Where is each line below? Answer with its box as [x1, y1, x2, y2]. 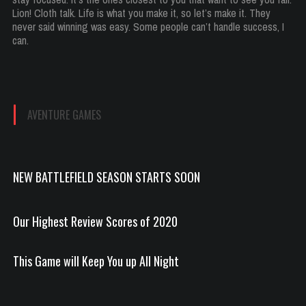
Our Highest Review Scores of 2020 [13, 212, 178, 230]
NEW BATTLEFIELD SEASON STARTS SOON [13, 167, 200, 186]
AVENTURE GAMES [27, 106, 101, 123]
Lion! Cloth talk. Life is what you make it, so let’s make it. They [12, 5, 270, 20]
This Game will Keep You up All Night [13, 251, 179, 270]
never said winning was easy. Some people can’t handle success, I [12, 18, 284, 34]
